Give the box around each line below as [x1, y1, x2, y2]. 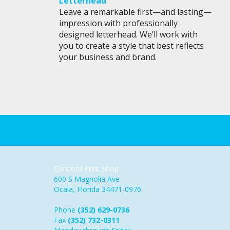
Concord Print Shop [53, 164, 119, 174]
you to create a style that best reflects [59, 40, 204, 52]
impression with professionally [59, 17, 178, 29]
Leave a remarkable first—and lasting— [59, 6, 212, 18]
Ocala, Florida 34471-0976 [53, 184, 141, 195]
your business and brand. [59, 51, 157, 63]
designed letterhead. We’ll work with [59, 29, 198, 41]
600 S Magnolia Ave [53, 174, 120, 184]
